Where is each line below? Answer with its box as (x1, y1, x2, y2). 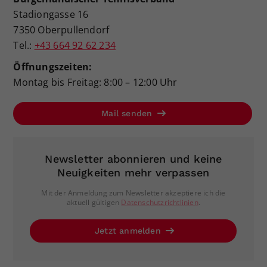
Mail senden (101, 108, 156, 119)
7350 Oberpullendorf (13, 23, 110, 37)
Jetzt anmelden (94, 226, 164, 236)
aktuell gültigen (66, 197, 122, 208)
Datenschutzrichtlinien (121, 197, 198, 208)
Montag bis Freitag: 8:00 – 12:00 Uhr (13, 76, 178, 89)
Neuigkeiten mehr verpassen (57, 166, 210, 179)
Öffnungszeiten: (13, 60, 92, 74)
